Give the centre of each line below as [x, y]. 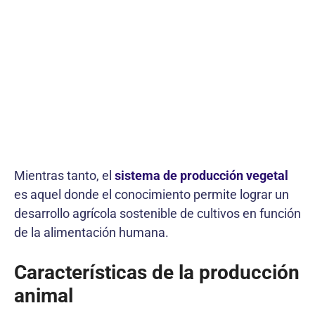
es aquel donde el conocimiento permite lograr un [152, 194]
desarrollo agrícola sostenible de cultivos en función [157, 213]
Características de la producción [157, 272]
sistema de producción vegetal [201, 175]
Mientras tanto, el [64, 175]
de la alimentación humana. [91, 232]
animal [44, 295]
